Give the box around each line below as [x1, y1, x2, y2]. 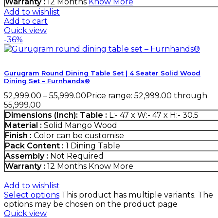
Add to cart [4, 17, 48, 26]
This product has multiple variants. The [61, 190, 213, 200]
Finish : [5, 131, 32, 141]
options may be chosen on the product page [4, 200, 178, 209]
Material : [5, 121, 42, 130]
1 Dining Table [64, 141, 120, 151]
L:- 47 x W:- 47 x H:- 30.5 [107, 110, 199, 120]
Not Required [48, 151, 104, 161]
